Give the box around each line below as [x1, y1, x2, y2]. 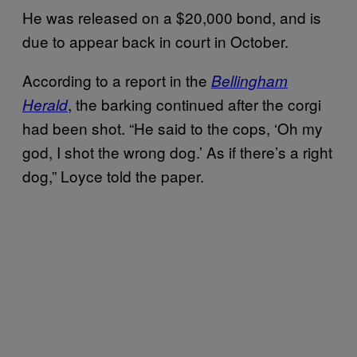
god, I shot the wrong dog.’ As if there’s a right [22, 140, 332, 163]
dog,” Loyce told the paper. [22, 164, 204, 186]
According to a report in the [22, 69, 211, 91]
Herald [22, 93, 68, 115]
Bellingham [211, 69, 288, 91]
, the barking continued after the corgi [68, 92, 321, 115]
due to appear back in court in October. [22, 29, 288, 52]
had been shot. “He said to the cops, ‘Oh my [22, 116, 323, 139]
